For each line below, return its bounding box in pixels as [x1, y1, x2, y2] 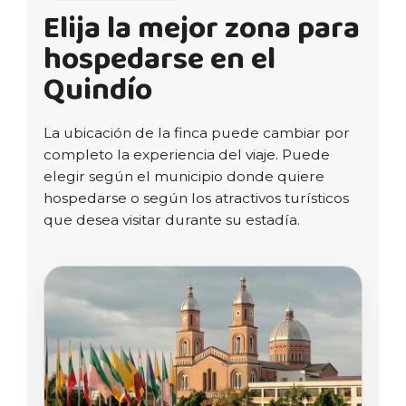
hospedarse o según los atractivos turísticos [43, 188, 349, 207]
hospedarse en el [43, 34, 275, 84]
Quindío [43, 64, 152, 115]
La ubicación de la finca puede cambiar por [43, 123, 350, 141]
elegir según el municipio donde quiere [43, 167, 324, 185]
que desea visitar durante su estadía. [43, 210, 300, 228]
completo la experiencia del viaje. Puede [43, 145, 330, 163]
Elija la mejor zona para [43, 3, 360, 53]
